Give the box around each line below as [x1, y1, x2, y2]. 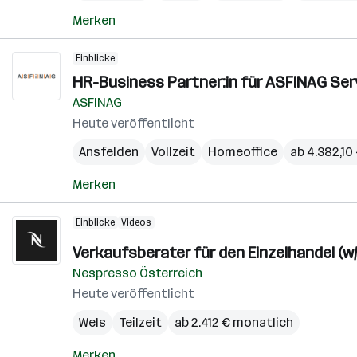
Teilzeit [119, 315, 162, 330]
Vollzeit [151, 144, 195, 159]
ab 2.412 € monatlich [175, 315, 293, 330]
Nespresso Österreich [73, 265, 202, 280]
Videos [121, 217, 151, 228]
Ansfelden [79, 144, 139, 159]
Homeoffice [208, 144, 277, 159]
